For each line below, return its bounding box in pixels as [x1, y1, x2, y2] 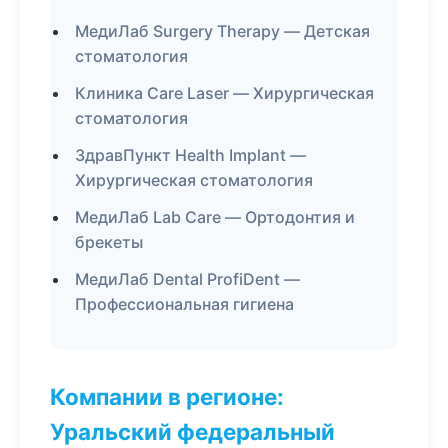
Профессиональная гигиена [75, 294, 294, 314]
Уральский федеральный [50, 418, 335, 445]
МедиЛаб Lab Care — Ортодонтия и [75, 207, 355, 227]
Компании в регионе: [50, 383, 284, 410]
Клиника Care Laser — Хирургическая [75, 83, 374, 103]
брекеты [75, 232, 143, 252]
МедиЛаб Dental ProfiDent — [75, 269, 300, 289]
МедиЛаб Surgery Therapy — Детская [75, 21, 370, 41]
